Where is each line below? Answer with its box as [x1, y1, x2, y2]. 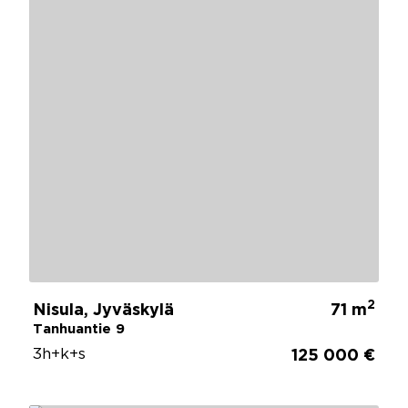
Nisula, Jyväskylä [33, 302, 174, 318]
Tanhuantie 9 [33, 322, 125, 335]
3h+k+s [33, 347, 86, 362]
